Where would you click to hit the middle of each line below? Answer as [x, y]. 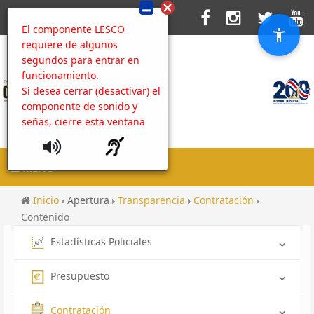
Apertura [90, 200]
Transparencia [153, 200]
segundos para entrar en [81, 60]
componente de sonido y [80, 106]
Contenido [45, 217]
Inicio [47, 200]
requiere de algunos [70, 45]
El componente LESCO [73, 29]
